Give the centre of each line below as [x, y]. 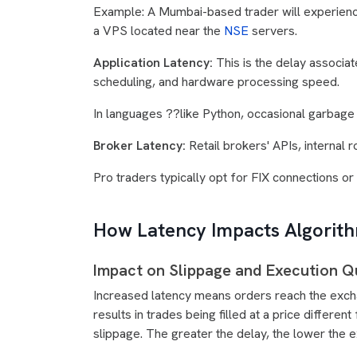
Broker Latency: [141, 145]
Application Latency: [155, 63]
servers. [273, 31]
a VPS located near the [159, 31]
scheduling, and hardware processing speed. [216, 82]
